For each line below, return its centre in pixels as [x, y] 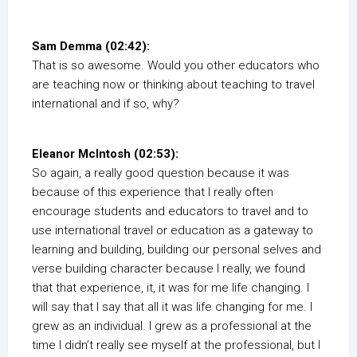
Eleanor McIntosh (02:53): [105, 154]
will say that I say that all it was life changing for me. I [172, 307]
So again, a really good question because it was [161, 173]
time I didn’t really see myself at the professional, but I [176, 345]
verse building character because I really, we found [169, 269]
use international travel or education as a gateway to [173, 230]
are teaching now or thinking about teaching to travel [173, 84]
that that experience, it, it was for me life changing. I [171, 288]
